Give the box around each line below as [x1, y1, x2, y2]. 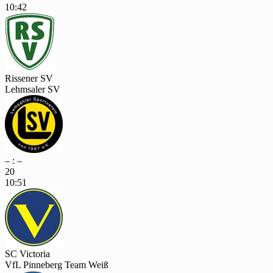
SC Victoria [5, 248, 50, 259]
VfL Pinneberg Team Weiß [5, 259, 108, 270]
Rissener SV [5, 73, 53, 83]
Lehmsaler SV [5, 83, 60, 94]
